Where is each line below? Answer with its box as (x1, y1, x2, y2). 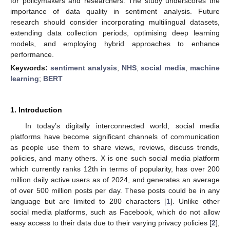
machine (190, 63, 220, 72)
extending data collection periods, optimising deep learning (10, 28, 220, 37)
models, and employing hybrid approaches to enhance (10, 39, 220, 48)
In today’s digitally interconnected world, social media (25, 121, 220, 130)
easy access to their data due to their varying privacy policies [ (10, 218, 212, 227)
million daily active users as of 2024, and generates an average (10, 175, 220, 184)
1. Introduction (10, 105, 62, 114)
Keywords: (10, 63, 50, 72)
